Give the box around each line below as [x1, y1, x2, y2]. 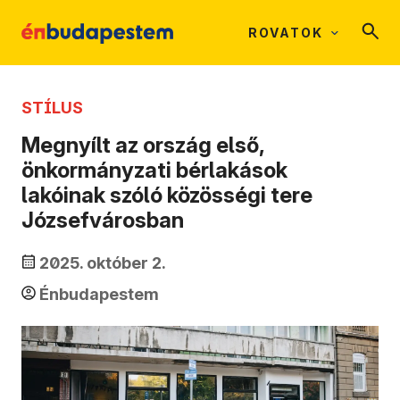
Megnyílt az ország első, [21, 132, 264, 159]
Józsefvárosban [21, 207, 184, 234]
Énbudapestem [39, 285, 159, 304]
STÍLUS [21, 98, 83, 117]
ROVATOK [248, 25, 323, 40]
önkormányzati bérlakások [21, 157, 287, 184]
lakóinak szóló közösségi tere [21, 182, 312, 209]
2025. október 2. [39, 254, 166, 273]
